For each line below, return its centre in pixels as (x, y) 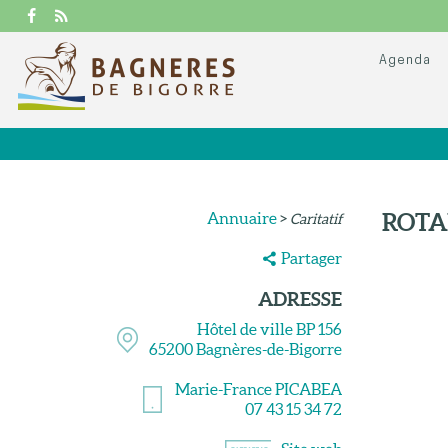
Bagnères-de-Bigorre (268, 349)
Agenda (405, 60)
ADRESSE (299, 299)
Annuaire (241, 218)
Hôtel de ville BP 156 (269, 329)
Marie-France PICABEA (258, 389)
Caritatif (315, 219)
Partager (311, 258)
